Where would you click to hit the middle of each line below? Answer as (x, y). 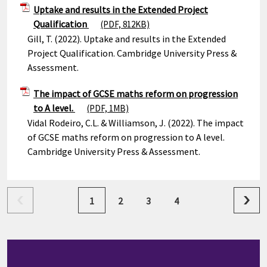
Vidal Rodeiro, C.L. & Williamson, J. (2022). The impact (136, 123)
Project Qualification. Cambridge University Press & (132, 53)
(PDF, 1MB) (108, 108)
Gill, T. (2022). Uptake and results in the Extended (127, 39)
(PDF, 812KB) (125, 24)
